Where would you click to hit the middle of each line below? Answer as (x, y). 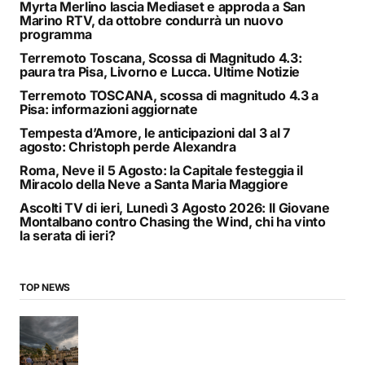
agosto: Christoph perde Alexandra (128, 146)
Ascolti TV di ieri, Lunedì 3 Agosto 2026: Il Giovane (175, 207)
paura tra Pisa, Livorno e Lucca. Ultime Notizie (160, 71)
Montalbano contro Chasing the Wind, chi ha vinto (173, 221)
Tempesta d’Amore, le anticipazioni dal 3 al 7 (155, 132)
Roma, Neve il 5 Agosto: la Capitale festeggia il (161, 170)
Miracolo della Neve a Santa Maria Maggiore (154, 184)
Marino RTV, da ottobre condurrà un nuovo (152, 20)
